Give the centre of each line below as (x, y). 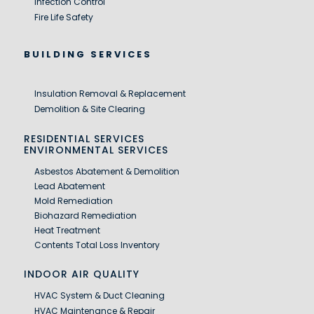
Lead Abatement (69, 186)
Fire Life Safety (63, 17)
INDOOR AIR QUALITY (81, 274)
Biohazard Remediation (85, 215)
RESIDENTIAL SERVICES (84, 138)
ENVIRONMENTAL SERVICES (96, 150)
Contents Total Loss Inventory (97, 245)
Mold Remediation (73, 200)
